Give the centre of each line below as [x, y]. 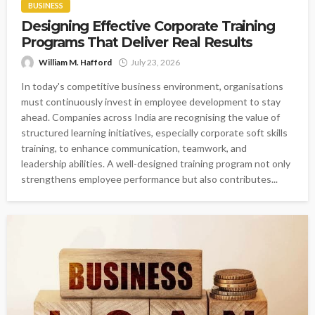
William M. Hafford [75, 62]
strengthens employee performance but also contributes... [149, 179]
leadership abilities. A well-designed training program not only [156, 163]
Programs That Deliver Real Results [137, 42]
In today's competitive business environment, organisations [152, 86]
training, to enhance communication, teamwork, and [134, 148]
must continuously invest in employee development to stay [151, 101]
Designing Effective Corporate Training [148, 26]
